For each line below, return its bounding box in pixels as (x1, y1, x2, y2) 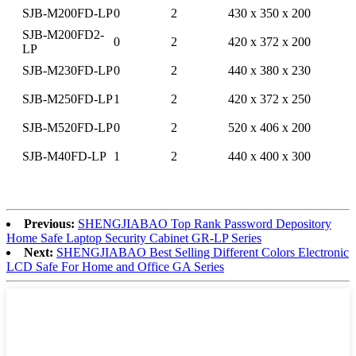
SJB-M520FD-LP (22, 120, 113, 134)
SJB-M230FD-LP (22, 63, 113, 77)
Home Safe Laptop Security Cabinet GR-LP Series (6, 230, 261, 245)
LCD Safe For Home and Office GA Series (6, 259, 224, 273)
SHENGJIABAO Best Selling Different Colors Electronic (56, 245, 349, 259)
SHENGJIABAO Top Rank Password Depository (78, 216, 331, 230)
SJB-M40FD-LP (22, 149, 106, 163)
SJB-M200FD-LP (22, 6, 113, 20)
